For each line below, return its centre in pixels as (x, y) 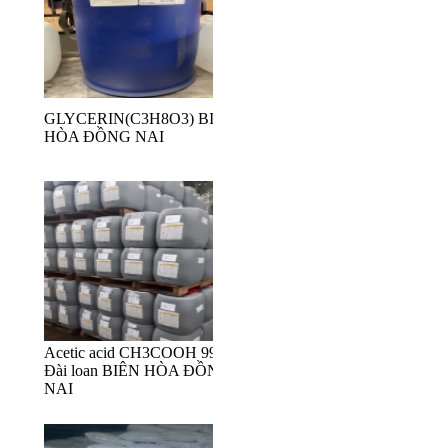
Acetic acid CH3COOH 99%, (139, 353)
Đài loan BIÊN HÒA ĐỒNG (137, 371)
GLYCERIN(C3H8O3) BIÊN (140, 119)
